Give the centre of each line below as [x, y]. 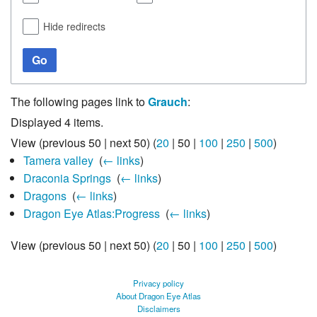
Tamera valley [58, 160]
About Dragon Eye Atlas [158, 295]
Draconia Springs [67, 178]
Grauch [168, 101]
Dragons [45, 195]
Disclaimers [158, 308]
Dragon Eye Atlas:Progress [91, 213]
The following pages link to [79, 101]
